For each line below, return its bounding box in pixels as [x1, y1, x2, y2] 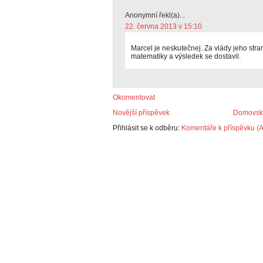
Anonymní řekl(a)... [125, 11, 185, 19]
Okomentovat [113, 93, 155, 102]
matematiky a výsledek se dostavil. [131, 52, 241, 60]
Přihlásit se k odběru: [113, 124, 181, 132]
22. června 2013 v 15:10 [125, 22, 202, 31]
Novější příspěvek [113, 109, 170, 117]
